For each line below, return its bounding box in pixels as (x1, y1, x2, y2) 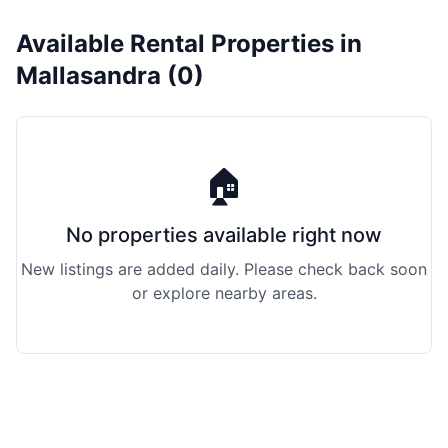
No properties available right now (66, 223, 382, 247)
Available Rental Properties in (16, 29, 362, 58)
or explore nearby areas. (131, 283, 317, 303)
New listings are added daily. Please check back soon (21, 259, 427, 279)
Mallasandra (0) (16, 61, 204, 90)
